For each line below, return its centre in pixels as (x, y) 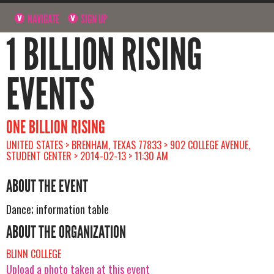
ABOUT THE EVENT (47, 186)
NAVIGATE (43, 19)
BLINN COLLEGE (34, 254)
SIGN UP (93, 19)
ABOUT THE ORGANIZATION (66, 232)
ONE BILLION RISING (56, 127)
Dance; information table (57, 209)
